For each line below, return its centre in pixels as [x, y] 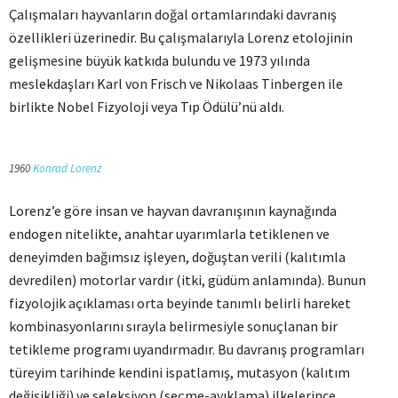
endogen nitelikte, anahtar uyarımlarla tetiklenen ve [169, 234]
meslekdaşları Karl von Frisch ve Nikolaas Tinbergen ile [176, 84]
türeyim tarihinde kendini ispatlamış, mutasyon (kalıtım [179, 372]
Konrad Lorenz [67, 168]
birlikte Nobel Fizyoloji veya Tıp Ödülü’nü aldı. [147, 107]
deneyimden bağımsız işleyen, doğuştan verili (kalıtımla [177, 257]
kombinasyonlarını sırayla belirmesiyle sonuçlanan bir [173, 326]
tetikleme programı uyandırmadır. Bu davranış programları [187, 349]
